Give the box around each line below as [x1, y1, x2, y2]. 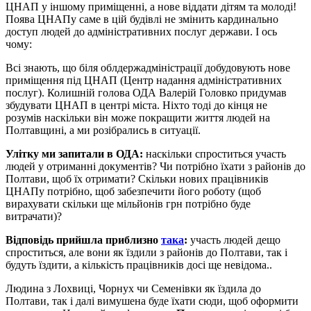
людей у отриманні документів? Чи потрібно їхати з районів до [6, 160, 305, 172]
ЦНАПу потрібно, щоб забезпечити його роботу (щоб [6, 185, 261, 197]
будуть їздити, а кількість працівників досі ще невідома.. [6, 258, 272, 271]
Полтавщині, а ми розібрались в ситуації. [6, 124, 201, 136]
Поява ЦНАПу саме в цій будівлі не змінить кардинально [6, 12, 278, 25]
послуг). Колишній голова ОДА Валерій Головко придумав [6, 86, 287, 99]
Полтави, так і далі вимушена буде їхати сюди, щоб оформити [6, 294, 299, 307]
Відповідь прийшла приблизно [6, 233, 161, 246]
